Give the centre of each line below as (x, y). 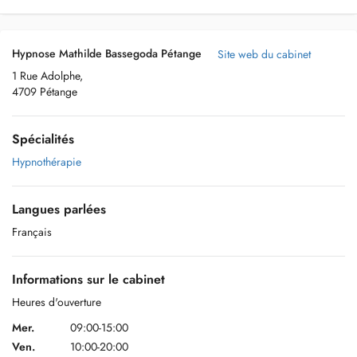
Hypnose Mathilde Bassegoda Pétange (107, 53)
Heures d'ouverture (57, 302)
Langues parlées (59, 209)
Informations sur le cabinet (88, 279)
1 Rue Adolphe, (47, 76)
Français (32, 232)
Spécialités (43, 139)
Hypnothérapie (47, 162)
